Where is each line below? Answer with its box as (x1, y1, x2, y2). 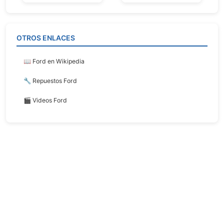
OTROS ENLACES (16, 33, 75, 42)
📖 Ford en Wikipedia (23, 57, 84, 65)
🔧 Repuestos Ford (23, 76, 77, 84)
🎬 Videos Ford (23, 96, 67, 104)
